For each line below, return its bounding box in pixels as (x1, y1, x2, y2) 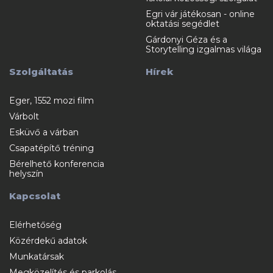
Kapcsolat (9, 190, 60, 202)
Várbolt (9, 110, 39, 122)
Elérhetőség (9, 219, 62, 230)
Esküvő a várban (9, 126, 79, 138)
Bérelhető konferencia (9, 158, 104, 169)
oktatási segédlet (146, 18, 219, 29)
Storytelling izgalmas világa (146, 43, 261, 55)
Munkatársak (9, 250, 64, 262)
